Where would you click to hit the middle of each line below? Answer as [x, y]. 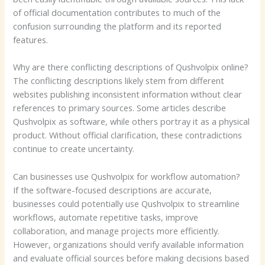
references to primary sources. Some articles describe [120, 108]
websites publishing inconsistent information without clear [128, 94]
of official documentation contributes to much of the [117, 12]
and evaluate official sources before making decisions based [131, 258]
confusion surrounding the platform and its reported [117, 26]
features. [31, 39]
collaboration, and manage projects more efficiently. [117, 230]
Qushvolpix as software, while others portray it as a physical [132, 122]
